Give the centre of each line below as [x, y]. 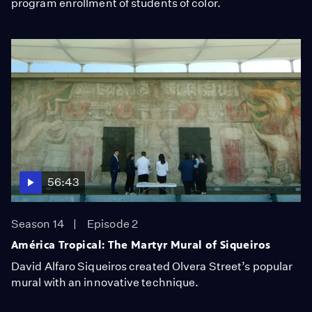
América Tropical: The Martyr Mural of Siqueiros [141, 245]
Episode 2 [112, 224]
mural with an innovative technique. [105, 282]
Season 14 [38, 224]
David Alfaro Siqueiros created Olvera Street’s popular [152, 266]
